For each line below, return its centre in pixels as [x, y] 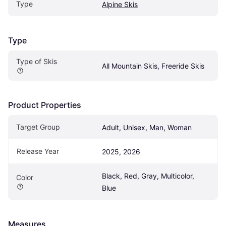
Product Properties [45, 105]
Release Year [38, 151]
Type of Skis [37, 62]
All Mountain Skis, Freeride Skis [153, 66]
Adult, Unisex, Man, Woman [147, 128]
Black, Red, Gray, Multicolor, [148, 176]
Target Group [38, 127]
